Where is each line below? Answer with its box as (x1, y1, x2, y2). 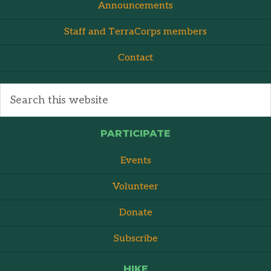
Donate (119, 207, 152, 219)
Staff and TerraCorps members (64, 26, 207, 38)
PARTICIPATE (100, 128, 171, 140)
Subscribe (113, 233, 158, 245)
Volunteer (113, 181, 158, 193)
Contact (118, 52, 153, 64)
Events (120, 155, 151, 167)
